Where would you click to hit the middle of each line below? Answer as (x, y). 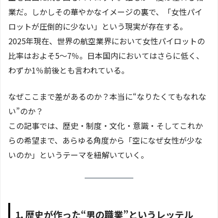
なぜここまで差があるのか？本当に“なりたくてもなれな (107, 97)
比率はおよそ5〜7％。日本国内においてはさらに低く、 (106, 56)
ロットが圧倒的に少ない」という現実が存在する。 (98, 27)
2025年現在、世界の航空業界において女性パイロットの (107, 41)
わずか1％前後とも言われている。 (69, 70)
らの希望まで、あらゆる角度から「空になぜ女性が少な (105, 140)
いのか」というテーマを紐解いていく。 (78, 155)
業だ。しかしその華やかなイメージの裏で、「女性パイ (105, 12)
